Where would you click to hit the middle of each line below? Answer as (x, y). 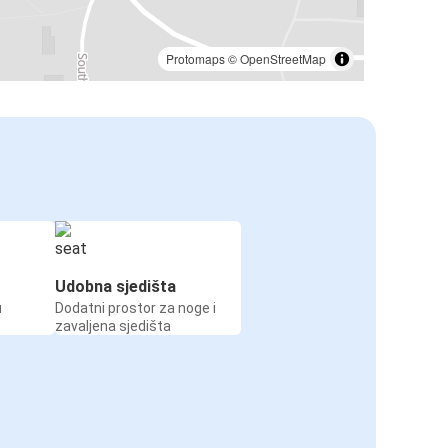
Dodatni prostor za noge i (135, 307)
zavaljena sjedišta (113, 325)
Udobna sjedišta (115, 286)
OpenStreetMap (283, 58)
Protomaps (195, 58)
